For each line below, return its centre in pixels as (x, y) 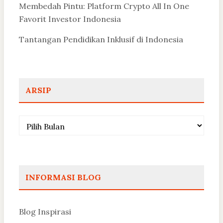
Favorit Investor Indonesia (70, 19)
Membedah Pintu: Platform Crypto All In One (104, 6)
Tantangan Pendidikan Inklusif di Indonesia (101, 39)
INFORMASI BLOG (63, 177)
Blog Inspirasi (45, 211)
